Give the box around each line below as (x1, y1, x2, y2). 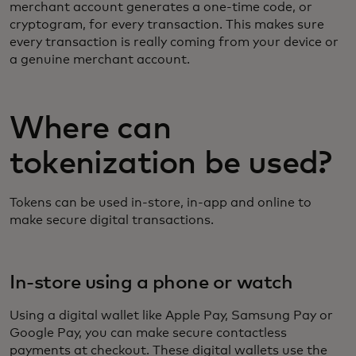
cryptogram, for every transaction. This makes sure (10, 17, 324, 31)
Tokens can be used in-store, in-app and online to (10, 195, 311, 209)
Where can (10, 112, 171, 145)
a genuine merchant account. (10, 52, 190, 66)
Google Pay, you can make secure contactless (10, 326, 287, 339)
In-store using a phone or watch (10, 273, 293, 292)
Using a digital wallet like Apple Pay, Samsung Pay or (10, 308, 333, 322)
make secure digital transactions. (10, 213, 214, 226)
